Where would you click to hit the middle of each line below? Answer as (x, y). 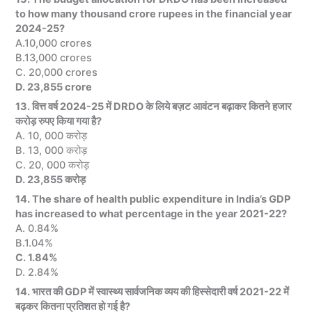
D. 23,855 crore (54, 87)
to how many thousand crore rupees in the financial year (154, 14)
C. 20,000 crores (57, 72)
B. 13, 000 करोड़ (52, 150)
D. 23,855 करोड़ (51, 179)
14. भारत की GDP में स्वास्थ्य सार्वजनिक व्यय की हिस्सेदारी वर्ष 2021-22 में (153, 292)
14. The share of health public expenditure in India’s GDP (153, 200)
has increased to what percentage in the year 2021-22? (151, 214)
